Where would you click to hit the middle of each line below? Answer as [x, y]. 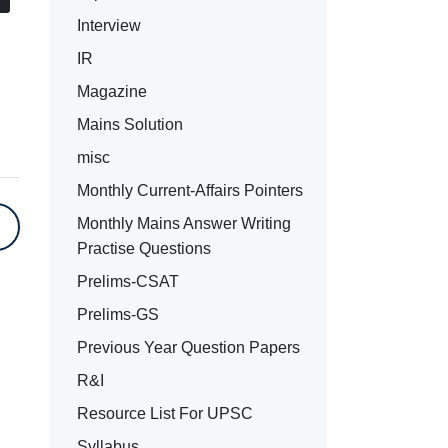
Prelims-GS [117, 314]
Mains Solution [129, 124]
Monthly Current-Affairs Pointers [189, 190]
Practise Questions [143, 248]
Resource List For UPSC [164, 413]
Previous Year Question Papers [188, 347]
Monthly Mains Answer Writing [183, 223]
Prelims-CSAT [127, 281]
